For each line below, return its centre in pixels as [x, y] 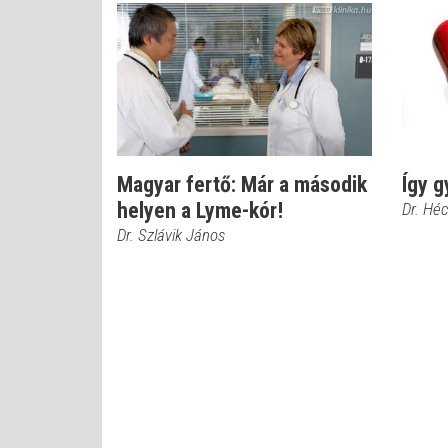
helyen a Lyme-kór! [200, 210]
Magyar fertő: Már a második [242, 184]
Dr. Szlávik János [171, 235]
